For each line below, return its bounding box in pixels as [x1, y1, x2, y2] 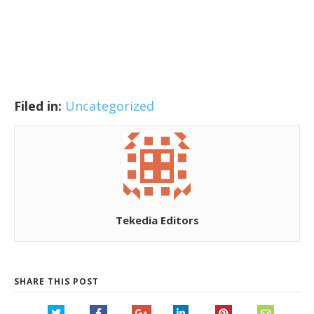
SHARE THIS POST [14, 275, 99, 287]
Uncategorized [65, 97, 154, 114]
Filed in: [14, 97, 62, 114]
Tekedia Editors [115, 212, 199, 227]
